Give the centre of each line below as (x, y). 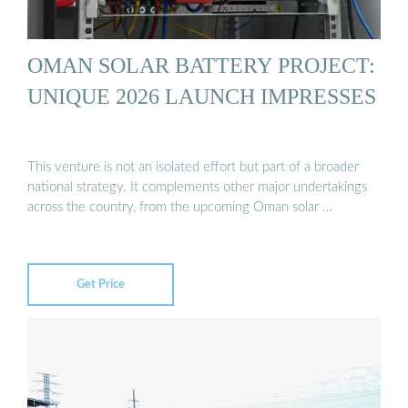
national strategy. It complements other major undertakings (197, 187)
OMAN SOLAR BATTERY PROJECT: (201, 66)
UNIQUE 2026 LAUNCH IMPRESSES (202, 97)
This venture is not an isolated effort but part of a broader (193, 167)
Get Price (101, 284)
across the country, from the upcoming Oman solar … (180, 207)
